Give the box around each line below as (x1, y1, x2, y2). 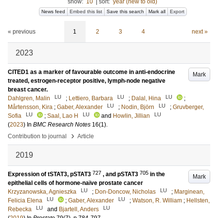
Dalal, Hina (131, 95, 161, 102)
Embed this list (70, 9, 102, 14)
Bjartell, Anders (59, 206, 99, 213)
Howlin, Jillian (113, 112, 150, 119)
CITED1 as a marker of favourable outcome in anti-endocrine (8, 69, 175, 75)
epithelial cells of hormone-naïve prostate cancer (8, 180, 143, 186)
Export (170, 9, 184, 14)
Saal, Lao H (47, 112, 78, 119)
